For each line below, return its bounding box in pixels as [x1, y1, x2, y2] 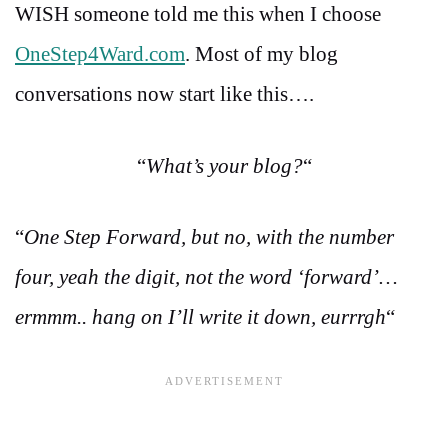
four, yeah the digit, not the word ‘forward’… [15, 265, 398, 290]
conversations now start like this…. [15, 82, 314, 107]
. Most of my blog [185, 42, 338, 67]
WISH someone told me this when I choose [15, 2, 386, 27]
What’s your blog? [145, 153, 303, 178]
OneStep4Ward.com [15, 42, 185, 67]
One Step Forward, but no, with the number [24, 225, 394, 250]
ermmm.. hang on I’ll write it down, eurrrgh [15, 305, 386, 330]
